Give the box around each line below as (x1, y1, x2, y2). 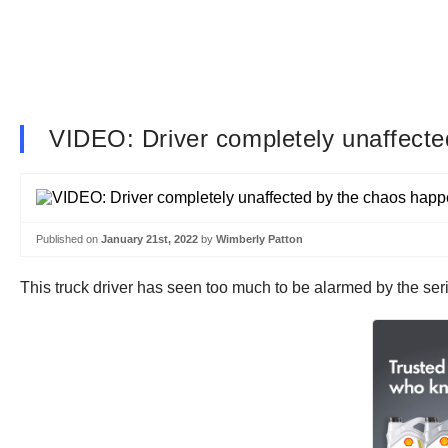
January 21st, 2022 (101, 233, 198, 245)
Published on (36, 233, 101, 245)
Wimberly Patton (216, 233, 303, 245)
